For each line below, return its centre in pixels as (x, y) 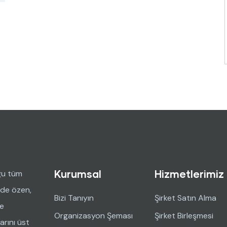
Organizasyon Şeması (93, 216)
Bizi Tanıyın (74, 198)
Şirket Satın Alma (185, 198)
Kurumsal (78, 174)
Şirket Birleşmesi (184, 216)
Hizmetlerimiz (189, 174)
